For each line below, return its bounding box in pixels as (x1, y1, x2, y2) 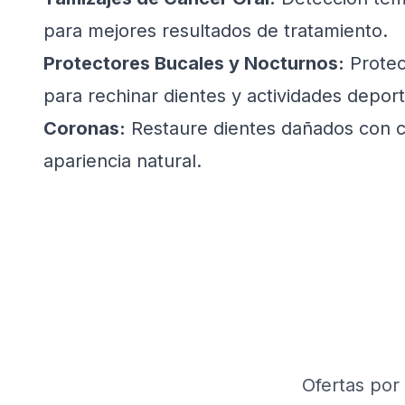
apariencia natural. (43, 150, 202, 172)
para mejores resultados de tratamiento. (43, 20, 388, 42)
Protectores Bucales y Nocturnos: (43, 52, 344, 74)
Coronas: (43, 118, 126, 139)
